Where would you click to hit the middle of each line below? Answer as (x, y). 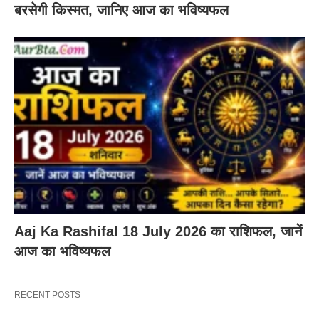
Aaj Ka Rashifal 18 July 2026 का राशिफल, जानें (158, 231)
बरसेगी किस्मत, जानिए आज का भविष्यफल (121, 10)
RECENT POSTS (47, 294)
